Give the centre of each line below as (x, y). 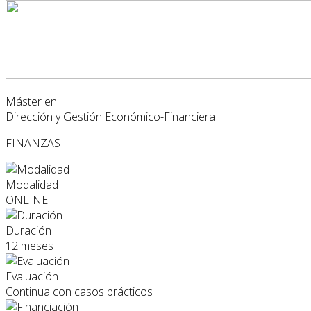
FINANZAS (33, 143)
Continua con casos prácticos (79, 292)
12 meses (30, 246)
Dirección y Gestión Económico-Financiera (110, 117)
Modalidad (32, 185)
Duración (28, 231)
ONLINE (27, 200)
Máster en (31, 102)
